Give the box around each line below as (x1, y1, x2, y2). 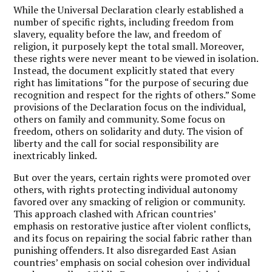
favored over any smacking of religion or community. (13, 194, 245, 208)
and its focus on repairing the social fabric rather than (13, 231, 253, 245)
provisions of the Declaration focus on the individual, (13, 100, 246, 114)
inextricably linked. (13, 148, 98, 162)
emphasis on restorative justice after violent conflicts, (13, 219, 251, 233)
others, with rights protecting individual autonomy (13, 182, 238, 196)
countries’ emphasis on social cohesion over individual (13, 255, 251, 269)
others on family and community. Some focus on (13, 112, 226, 126)
